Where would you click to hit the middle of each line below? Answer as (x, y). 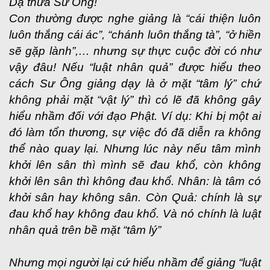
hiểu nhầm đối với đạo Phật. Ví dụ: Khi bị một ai (135, 116)
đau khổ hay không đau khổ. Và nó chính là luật (135, 214)
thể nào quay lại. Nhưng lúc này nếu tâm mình (135, 149)
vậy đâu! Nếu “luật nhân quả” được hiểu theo (135, 67)
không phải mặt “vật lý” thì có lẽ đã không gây (135, 100)
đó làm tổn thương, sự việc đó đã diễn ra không (135, 132)
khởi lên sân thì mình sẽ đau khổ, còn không (135, 165)
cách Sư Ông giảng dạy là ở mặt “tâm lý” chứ (135, 83)
